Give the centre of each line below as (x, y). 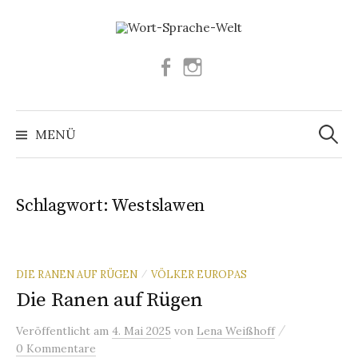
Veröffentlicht (55, 330)
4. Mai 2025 (141, 330)
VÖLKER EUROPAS (199, 274)
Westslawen (158, 205)
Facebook (202, 66)
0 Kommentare (56, 348)
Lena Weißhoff (236, 330)
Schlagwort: (64, 205)
